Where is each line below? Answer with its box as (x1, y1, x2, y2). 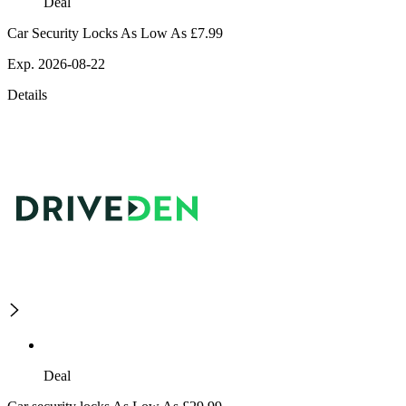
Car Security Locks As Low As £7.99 (7, 25, 223, 42)
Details (7, 87, 47, 103)
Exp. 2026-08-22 (7, 56, 105, 72)
